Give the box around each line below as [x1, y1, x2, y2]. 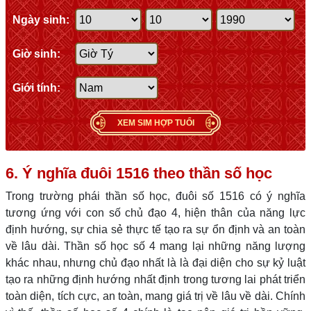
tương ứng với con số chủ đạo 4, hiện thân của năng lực [6, 207, 305, 219]
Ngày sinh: [12, 13, 69, 26]
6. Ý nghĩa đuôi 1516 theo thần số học [6, 165, 272, 182]
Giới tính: [12, 81, 60, 94]
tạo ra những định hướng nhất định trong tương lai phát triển [6, 274, 305, 285]
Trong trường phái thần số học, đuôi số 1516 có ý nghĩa [6, 190, 305, 202]
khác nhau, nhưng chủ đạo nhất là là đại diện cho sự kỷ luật [6, 257, 305, 269]
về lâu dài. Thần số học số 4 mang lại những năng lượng [6, 240, 305, 252]
